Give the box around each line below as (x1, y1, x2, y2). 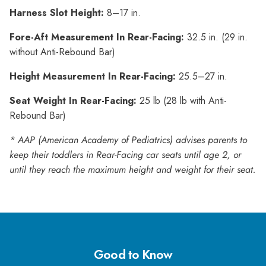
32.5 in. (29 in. (187, 30, 248, 44)
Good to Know (94, 245, 172, 264)
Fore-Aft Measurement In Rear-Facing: (9, 30, 187, 44)
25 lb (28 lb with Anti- (140, 93, 227, 107)
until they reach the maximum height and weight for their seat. (9, 162, 256, 176)
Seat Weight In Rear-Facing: (9, 93, 140, 107)
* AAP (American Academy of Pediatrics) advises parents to (9, 132, 247, 147)
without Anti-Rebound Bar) (9, 45, 115, 59)
